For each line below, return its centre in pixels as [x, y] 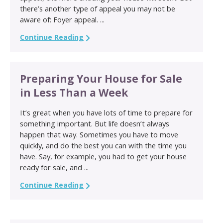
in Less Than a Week [74, 92]
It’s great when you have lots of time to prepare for [106, 112]
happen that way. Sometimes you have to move [99, 134]
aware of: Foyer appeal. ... [62, 19]
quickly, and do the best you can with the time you [103, 145]
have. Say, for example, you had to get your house [103, 156]
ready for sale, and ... [54, 167]
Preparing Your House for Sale [101, 78]
